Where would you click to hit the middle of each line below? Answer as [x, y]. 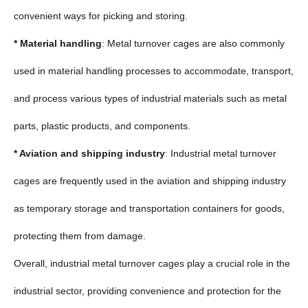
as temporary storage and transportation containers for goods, [149, 208]
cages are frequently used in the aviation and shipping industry [150, 180]
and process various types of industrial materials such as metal [150, 98]
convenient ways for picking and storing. [101, 15]
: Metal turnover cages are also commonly [193, 43]
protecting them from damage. [80, 235]
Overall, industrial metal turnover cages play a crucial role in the [152, 263]
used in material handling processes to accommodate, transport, [154, 70]
